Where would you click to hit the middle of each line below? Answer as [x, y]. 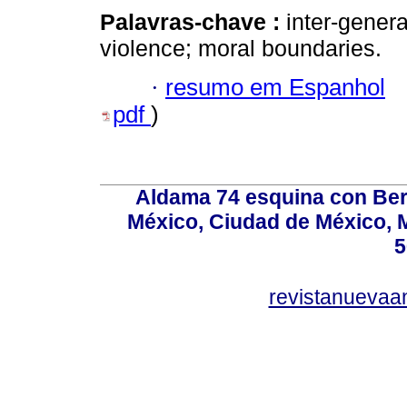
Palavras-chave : [193, 22]
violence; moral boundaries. [241, 49]
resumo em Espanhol [275, 87]
